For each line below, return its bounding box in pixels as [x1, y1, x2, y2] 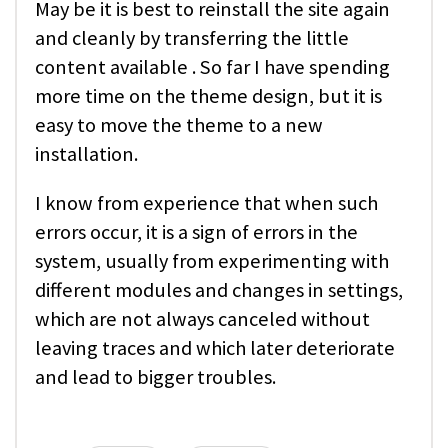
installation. [35, 140, 138, 167]
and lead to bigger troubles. [35, 364, 276, 391]
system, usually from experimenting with [35, 248, 389, 275]
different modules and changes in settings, [35, 277, 403, 304]
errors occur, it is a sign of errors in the [35, 219, 358, 246]
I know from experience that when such [35, 190, 378, 217]
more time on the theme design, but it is [35, 82, 382, 109]
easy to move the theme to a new [35, 111, 323, 138]
